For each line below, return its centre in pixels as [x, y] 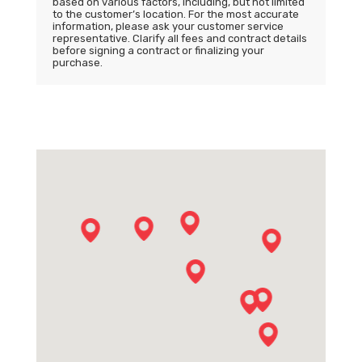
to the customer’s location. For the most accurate [175, 14]
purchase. [77, 63]
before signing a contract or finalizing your [158, 51]
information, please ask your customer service [168, 26]
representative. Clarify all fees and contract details [179, 38]
